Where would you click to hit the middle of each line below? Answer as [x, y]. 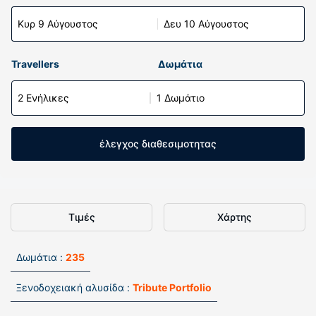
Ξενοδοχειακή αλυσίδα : [73, 287]
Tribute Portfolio [172, 287]
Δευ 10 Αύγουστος [206, 24]
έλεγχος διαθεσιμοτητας [158, 144]
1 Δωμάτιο [181, 98]
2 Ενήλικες [43, 98]
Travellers [35, 64]
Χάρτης [235, 217]
